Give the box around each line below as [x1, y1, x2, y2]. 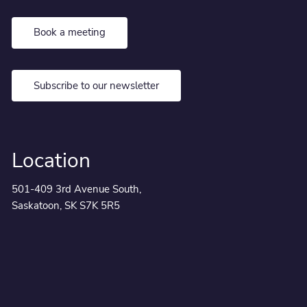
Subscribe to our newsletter [33, 78, 159, 93]
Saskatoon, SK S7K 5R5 [12, 199, 121, 213]
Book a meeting [33, 25, 106, 40]
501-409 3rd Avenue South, [12, 182, 142, 197]
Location [12, 147, 91, 175]
